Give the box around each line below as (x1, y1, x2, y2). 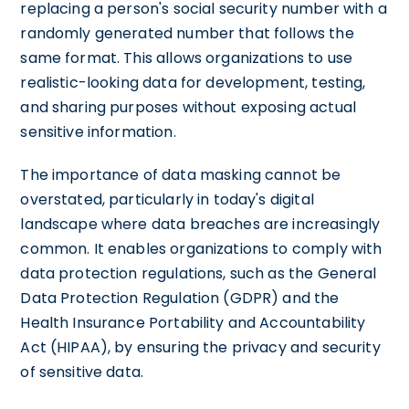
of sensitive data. (20, 361, 144, 383)
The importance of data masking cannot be (20, 163, 341, 185)
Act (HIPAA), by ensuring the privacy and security (20, 336, 381, 358)
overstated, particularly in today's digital (20, 188, 314, 210)
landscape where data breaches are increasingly (20, 213, 381, 235)
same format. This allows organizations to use (20, 47, 353, 68)
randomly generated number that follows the (20, 22, 354, 44)
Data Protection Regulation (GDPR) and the (20, 287, 340, 309)
